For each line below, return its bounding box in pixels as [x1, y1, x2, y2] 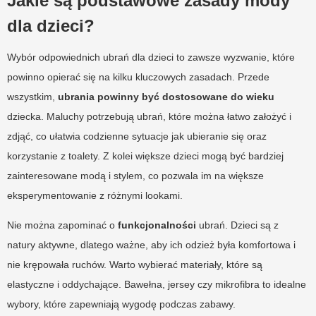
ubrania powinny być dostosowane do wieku [58, 91, 274, 103]
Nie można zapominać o [7, 219, 118, 231]
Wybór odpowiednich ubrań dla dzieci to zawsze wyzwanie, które [7, 51, 295, 63]
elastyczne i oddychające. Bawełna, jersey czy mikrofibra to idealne [7, 279, 306, 291]
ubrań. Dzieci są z [196, 219, 279, 231]
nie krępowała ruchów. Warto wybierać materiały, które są [7, 259, 262, 271]
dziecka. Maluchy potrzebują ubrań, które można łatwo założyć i [7, 111, 291, 123]
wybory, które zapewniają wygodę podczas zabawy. [7, 298, 236, 310]
